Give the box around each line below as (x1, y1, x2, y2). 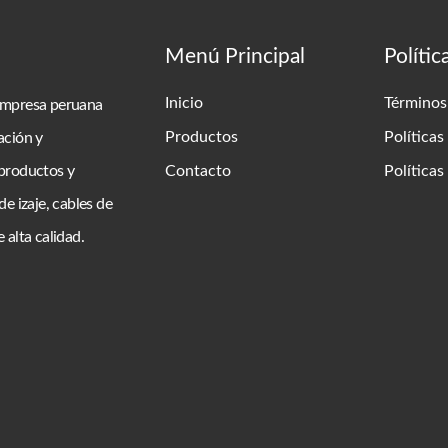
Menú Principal (164, 45, 305, 67)
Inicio (164, 94, 203, 111)
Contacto (164, 162, 231, 179)
